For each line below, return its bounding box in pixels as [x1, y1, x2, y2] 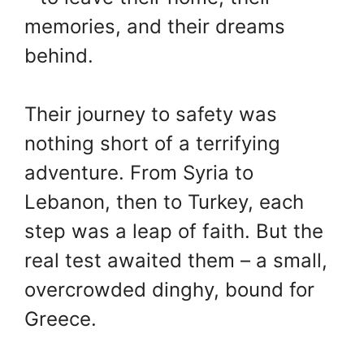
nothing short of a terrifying [24, 132, 280, 156]
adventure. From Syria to [24, 161, 253, 185]
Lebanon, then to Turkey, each [24, 190, 304, 214]
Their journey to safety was [24, 102, 277, 127]
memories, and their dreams [24, 15, 285, 39]
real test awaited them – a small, [24, 249, 327, 273]
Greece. [24, 307, 97, 331]
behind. [24, 44, 93, 68]
